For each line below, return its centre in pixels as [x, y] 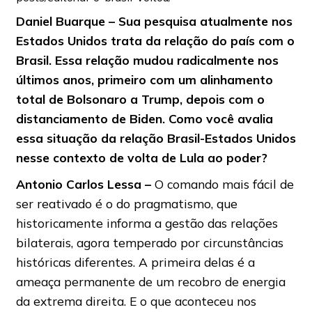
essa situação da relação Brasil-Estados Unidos [156, 138]
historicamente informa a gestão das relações [147, 223]
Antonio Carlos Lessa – [83, 184]
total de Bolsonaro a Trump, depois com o [140, 99]
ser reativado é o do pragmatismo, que [126, 204]
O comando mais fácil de [222, 184]
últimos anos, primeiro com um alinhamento [144, 80]
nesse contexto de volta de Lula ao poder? [143, 158]
